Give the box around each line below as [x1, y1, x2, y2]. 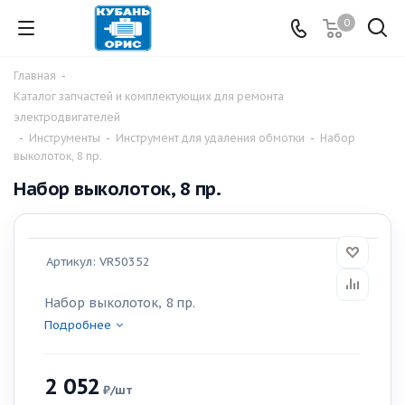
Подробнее [44, 317, 111, 333]
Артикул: [46, 254, 96, 269]
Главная [14, 69, 56, 82]
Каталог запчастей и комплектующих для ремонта [14, 89, 284, 103]
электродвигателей [14, 110, 120, 124]
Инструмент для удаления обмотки [116, 131, 305, 145]
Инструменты [29, 131, 100, 145]
